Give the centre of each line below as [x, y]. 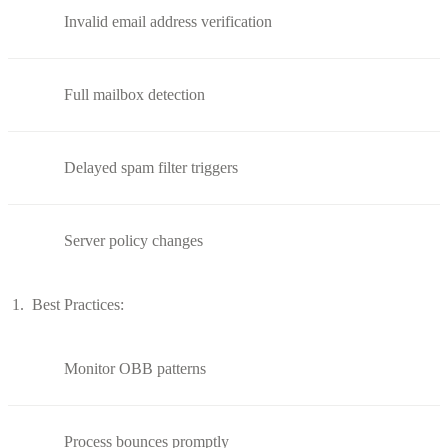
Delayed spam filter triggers [151, 167]
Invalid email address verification [168, 21]
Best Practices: [78, 304]
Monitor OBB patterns [135, 368]
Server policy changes [133, 240]
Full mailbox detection [134, 94]
